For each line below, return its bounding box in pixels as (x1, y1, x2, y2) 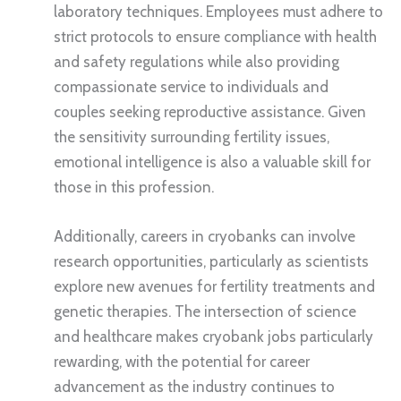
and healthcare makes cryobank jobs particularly (54, 328, 373, 346)
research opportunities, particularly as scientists (54, 252, 369, 271)
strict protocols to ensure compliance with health (54, 28, 377, 47)
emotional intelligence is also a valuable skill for (54, 153, 371, 172)
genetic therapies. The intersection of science (54, 303, 356, 321)
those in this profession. (54, 178, 214, 197)
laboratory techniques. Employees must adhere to (54, 3, 383, 21)
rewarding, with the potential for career (54, 353, 310, 371)
